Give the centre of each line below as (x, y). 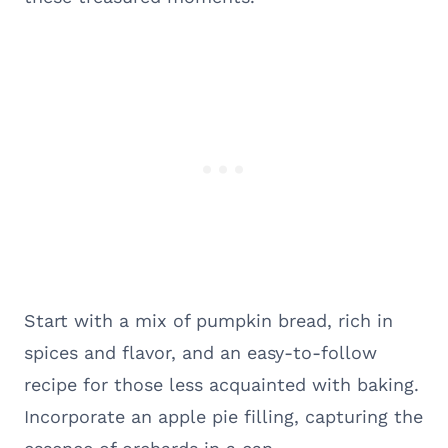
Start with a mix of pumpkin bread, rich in (208, 320)
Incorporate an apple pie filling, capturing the (223, 416)
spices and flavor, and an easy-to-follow (200, 352)
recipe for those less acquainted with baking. (221, 384)
